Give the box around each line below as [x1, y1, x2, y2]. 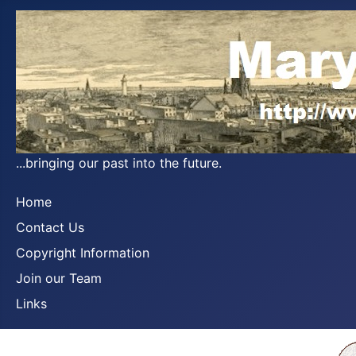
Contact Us [16, 219, 84, 235]
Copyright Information [16, 245, 149, 261]
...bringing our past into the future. [16, 155, 222, 171]
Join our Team [16, 270, 102, 286]
